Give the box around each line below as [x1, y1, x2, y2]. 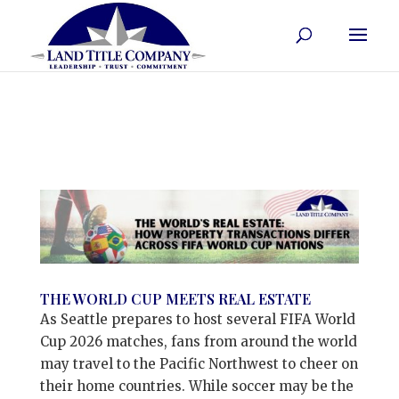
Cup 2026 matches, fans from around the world [39, 332, 357, 350]
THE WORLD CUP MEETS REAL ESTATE [39, 289, 311, 308]
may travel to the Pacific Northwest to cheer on [39, 354, 358, 372]
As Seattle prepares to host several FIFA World [39, 310, 355, 328]
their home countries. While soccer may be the [39, 377, 354, 395]
